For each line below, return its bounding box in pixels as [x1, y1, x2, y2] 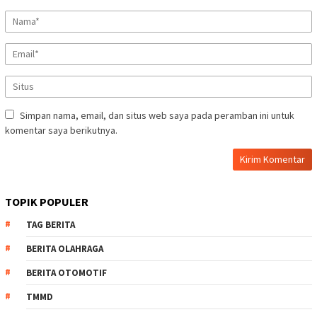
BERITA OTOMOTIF [26, 267, 107, 279]
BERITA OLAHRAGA [26, 243, 103, 255]
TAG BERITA [26, 219, 75, 231]
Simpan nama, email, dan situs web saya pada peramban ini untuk [20, 109, 294, 122]
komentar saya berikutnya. [5, 124, 117, 137]
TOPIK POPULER [5, 195, 88, 209]
